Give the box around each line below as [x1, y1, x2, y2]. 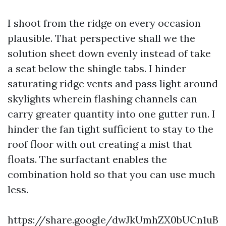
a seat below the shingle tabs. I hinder [8, 62, 186, 75]
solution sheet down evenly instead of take [8, 47, 211, 60]
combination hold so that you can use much [8, 168, 215, 181]
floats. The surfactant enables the [8, 153, 167, 165]
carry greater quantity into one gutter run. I [8, 107, 215, 120]
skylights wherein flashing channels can [8, 92, 197, 105]
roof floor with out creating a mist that [8, 138, 192, 150]
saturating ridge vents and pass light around [8, 77, 218, 90]
